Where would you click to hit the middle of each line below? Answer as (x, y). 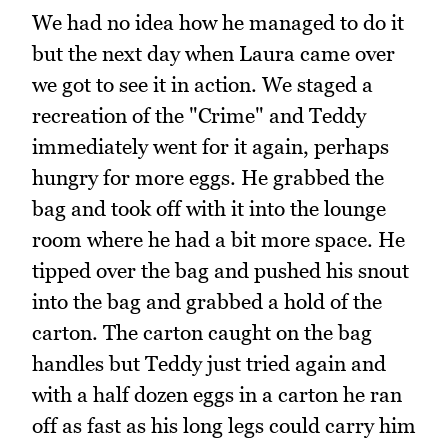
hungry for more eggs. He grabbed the (208, 177)
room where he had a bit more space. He (218, 239)
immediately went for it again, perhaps (210, 146)
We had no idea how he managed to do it (218, 22)
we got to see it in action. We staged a (202, 84)
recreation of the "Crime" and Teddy (199, 115)
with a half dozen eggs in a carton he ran (217, 394)
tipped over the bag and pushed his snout (220, 270)
